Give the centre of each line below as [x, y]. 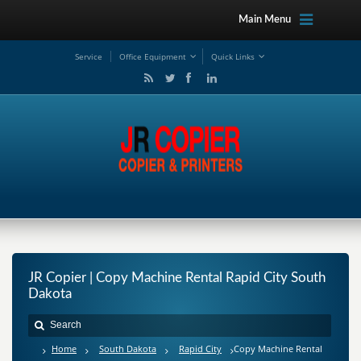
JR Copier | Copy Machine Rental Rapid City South [177, 278]
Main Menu [264, 20]
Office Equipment [153, 56]
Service [89, 56]
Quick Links [233, 56]
